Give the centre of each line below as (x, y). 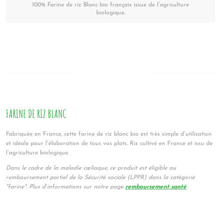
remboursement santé (156, 187)
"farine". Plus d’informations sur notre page (66, 187)
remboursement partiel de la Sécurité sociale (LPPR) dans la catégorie (100, 177)
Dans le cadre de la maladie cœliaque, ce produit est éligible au (91, 168)
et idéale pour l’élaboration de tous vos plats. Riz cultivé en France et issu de (109, 143)
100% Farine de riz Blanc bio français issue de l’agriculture (110, 5)
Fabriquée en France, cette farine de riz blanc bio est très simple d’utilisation (109, 134)
